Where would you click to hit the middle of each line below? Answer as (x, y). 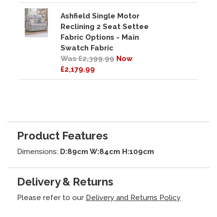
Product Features (62, 135)
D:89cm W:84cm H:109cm (107, 151)
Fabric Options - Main (100, 37)
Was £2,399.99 (87, 58)
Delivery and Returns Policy (133, 198)
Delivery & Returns (65, 182)
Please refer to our (51, 198)
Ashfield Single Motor (100, 16)
